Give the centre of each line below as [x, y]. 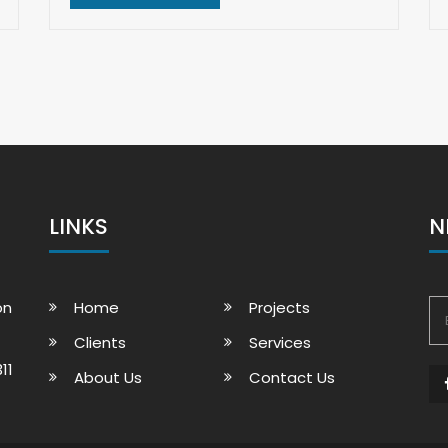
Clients [100, 342]
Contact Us [292, 377]
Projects [279, 307]
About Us [108, 377]
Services [280, 342]
